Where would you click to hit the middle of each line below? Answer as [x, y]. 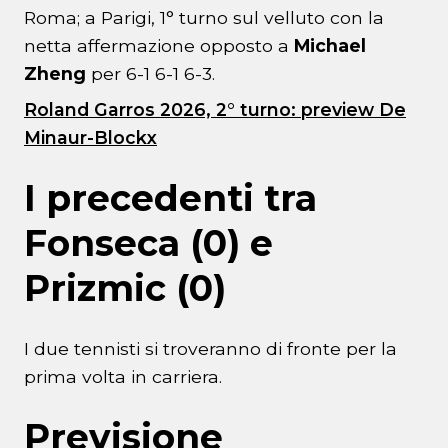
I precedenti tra [170, 198]
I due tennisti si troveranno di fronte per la [210, 349]
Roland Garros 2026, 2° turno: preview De [215, 110]
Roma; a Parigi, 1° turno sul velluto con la [204, 18]
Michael [330, 46]
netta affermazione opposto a [159, 46]
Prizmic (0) [125, 288]
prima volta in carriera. [123, 377]
